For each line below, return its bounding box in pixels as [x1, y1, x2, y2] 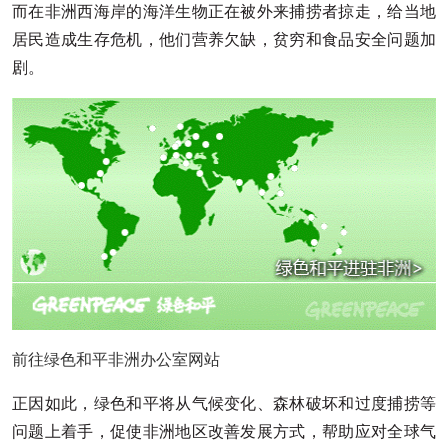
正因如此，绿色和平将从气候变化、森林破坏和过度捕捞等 [12, 394, 436, 412]
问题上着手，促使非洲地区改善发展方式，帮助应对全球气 [12, 422, 436, 440]
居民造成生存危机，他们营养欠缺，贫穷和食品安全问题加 [12, 30, 436, 48]
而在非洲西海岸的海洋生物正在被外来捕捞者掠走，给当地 [12, 2, 436, 20]
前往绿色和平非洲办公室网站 [12, 350, 220, 368]
